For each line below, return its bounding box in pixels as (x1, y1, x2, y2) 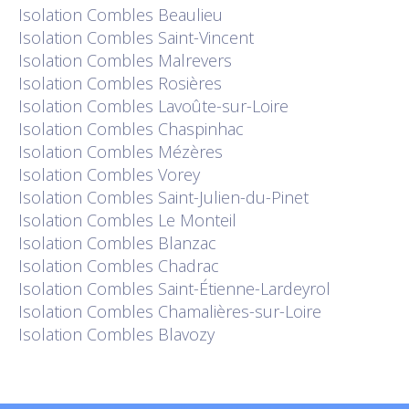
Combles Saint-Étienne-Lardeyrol (87, 278, 330, 299)
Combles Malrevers (87, 49, 232, 71)
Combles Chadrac (87, 255, 219, 277)
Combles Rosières (87, 72, 222, 94)
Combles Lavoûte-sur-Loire (87, 95, 288, 117)
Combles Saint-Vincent (87, 26, 254, 48)
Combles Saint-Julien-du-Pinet (87, 186, 309, 208)
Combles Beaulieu (87, 4, 223, 26)
